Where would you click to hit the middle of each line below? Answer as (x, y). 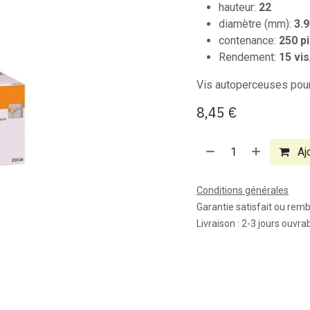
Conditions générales (243, 190)
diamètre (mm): (256, 24)
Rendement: (249, 57)
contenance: (249, 40)
